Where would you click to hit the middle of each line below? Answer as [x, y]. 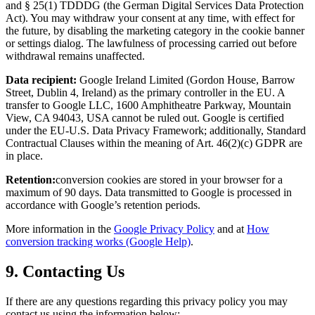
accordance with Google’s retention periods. [103, 205]
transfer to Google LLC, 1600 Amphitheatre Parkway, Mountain [148, 105]
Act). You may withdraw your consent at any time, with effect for [150, 18]
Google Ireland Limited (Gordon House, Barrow [186, 80]
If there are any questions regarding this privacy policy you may [147, 302]
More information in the [58, 229]
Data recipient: [41, 80]
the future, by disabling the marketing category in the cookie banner [155, 31]
